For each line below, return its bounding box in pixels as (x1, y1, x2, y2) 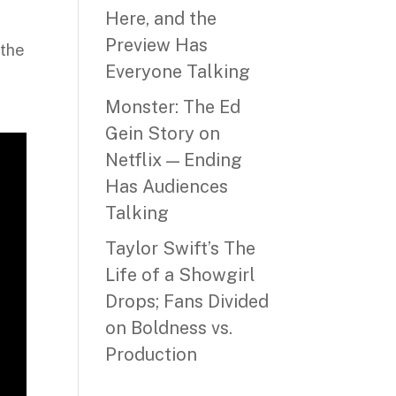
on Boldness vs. (105, 317, 233, 339)
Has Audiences (105, 176, 229, 197)
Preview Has (105, 34, 209, 56)
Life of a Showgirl (105, 264, 256, 286)
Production (105, 344, 198, 365)
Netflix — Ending (105, 149, 243, 171)
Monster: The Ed (105, 96, 241, 118)
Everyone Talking (105, 61, 251, 82)
